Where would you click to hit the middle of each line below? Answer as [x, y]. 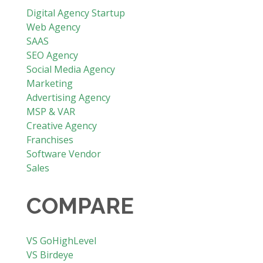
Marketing [49, 83]
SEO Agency [52, 55]
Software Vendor [63, 154]
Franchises [50, 139]
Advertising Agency [68, 97]
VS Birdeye [50, 254]
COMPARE [80, 205]
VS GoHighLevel [61, 240]
